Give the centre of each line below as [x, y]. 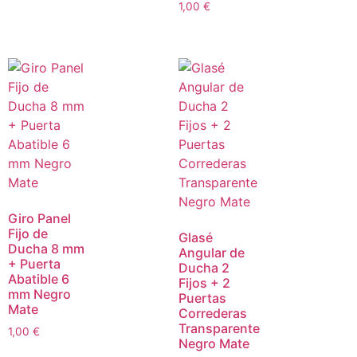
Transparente [219, 328]
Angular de [212, 252]
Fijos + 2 [204, 282]
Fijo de [28, 233]
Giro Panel [39, 218]
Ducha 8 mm [46, 248]
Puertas [202, 298]
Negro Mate [214, 343]
